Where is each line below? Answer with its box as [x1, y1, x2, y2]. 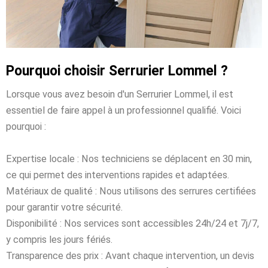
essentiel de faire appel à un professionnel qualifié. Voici [6, 104, 241, 116]
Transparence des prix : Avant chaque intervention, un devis [6, 249, 254, 261]
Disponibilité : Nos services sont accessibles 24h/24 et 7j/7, [6, 217, 259, 229]
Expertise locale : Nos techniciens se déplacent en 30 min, [6, 153, 252, 165]
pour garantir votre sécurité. [6, 201, 123, 213]
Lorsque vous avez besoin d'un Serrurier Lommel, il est [6, 88, 233, 100]
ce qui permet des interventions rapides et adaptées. [6, 169, 229, 181]
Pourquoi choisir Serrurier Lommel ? [6, 62, 228, 79]
